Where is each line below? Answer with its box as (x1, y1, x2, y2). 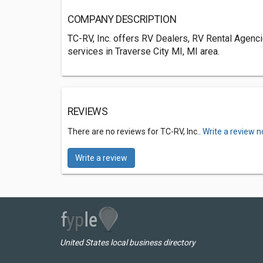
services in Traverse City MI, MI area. (68, 46, 220, 57)
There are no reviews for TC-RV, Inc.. (68, 127, 203, 136)
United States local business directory (60, 238, 195, 247)
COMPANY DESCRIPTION (68, 14, 177, 25)
